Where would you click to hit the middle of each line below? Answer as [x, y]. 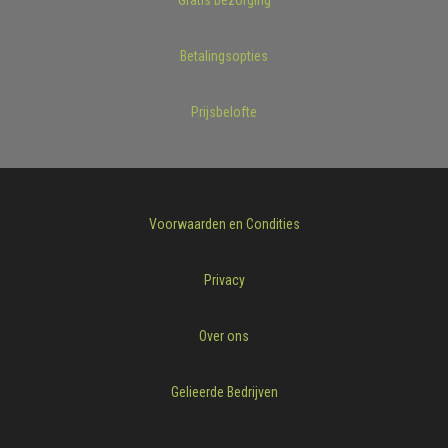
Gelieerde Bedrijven [224, 391]
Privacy [224, 279]
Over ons [224, 335]
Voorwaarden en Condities [224, 223]
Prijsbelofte [224, 111]
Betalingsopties [224, 55]
